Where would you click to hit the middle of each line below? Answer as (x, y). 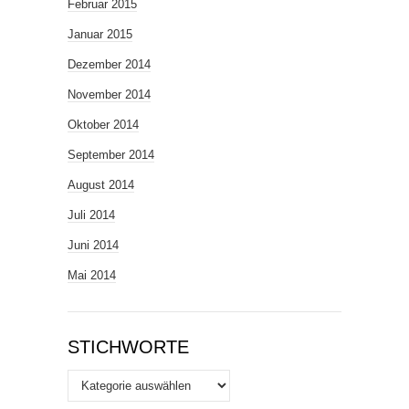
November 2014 (109, 95)
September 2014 (111, 155)
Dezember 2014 (109, 65)
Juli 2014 (91, 215)
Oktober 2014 (103, 125)
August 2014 (101, 185)
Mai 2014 (92, 276)
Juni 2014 (93, 246)
